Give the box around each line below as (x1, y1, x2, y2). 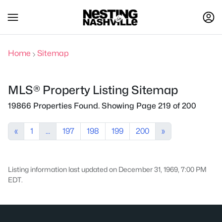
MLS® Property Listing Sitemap (8, 83, 178, 97)
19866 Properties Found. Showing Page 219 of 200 (8, 101, 196, 111)
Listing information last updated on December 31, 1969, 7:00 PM (8, 165, 207, 173)
